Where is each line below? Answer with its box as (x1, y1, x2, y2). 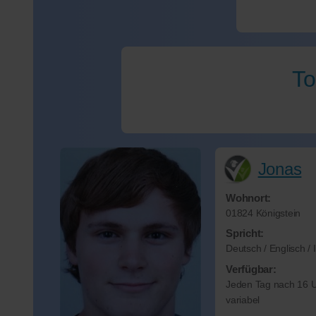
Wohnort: (226, 191, 271, 204)
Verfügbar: (226, 262, 276, 275)
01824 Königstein (226, 207, 300, 219)
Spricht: (226, 227, 264, 240)
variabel (226, 294, 260, 305)
